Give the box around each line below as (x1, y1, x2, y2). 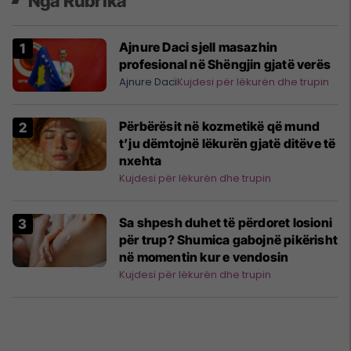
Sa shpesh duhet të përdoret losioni (119, 215, 332, 231)
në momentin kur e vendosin (119, 249, 289, 266)
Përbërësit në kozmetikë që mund (119, 118, 320, 135)
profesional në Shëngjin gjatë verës (119, 56, 331, 73)
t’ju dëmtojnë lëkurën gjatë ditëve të (119, 136, 336, 152)
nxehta (119, 153, 162, 169)
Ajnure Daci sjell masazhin (119, 39, 278, 56)
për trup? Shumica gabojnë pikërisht (119, 232, 338, 248)
